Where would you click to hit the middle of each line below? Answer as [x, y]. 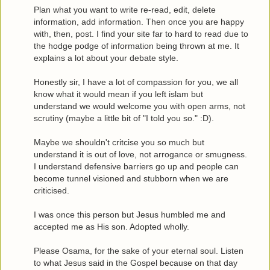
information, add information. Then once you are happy [139, 22]
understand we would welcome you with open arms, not [140, 106]
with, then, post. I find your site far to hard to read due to [141, 34]
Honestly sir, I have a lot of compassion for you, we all [136, 82]
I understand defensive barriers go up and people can [136, 167]
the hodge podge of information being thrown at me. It [137, 46]
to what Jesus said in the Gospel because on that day [136, 263]
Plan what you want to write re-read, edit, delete [125, 10]
